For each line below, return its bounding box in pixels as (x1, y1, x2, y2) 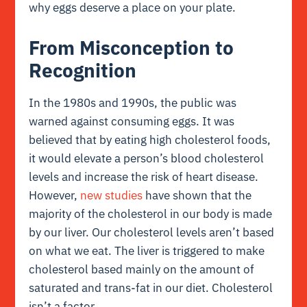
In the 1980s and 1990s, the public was (29, 95, 237, 111)
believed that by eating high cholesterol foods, (29, 132, 271, 148)
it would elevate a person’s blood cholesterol (29, 151, 265, 167)
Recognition (29, 57, 137, 83)
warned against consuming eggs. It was (29, 114, 235, 130)
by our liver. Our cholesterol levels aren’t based (29, 225, 275, 241)
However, (29, 188, 81, 204)
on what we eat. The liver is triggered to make (29, 243, 265, 259)
